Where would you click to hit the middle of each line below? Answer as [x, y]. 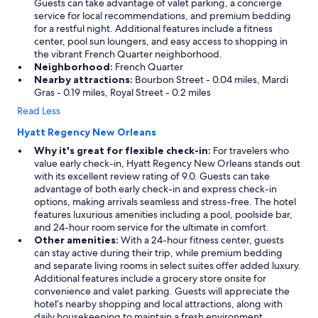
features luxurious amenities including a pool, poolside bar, [163, 214]
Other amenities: [76, 240]
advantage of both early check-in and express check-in [155, 189]
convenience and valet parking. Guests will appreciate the [162, 291]
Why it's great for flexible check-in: [122, 150]
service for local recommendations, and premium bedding [163, 16]
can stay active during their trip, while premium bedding [158, 253]
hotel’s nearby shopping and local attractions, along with [158, 304]
